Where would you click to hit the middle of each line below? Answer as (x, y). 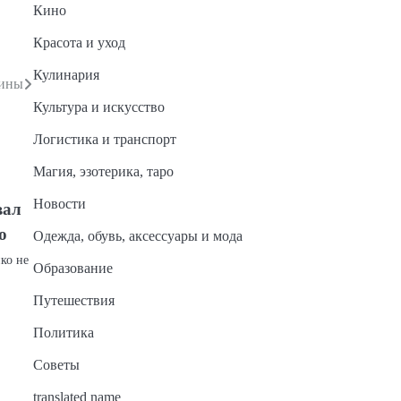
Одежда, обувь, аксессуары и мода (137, 236)
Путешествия (73, 300)
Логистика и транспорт (104, 139)
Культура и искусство (98, 107)
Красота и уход (79, 43)
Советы (56, 365)
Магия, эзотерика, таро (103, 171)
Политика (63, 333)
